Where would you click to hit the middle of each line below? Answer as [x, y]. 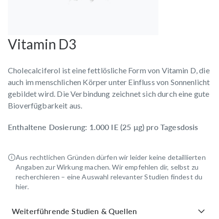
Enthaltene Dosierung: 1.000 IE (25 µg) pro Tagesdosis [103, 127]
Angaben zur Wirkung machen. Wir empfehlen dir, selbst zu [107, 167]
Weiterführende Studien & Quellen [75, 211]
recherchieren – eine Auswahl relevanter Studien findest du [109, 176]
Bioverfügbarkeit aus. [45, 105]
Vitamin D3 [42, 44]
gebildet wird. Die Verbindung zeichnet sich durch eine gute [109, 93]
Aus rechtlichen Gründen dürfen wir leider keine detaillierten [111, 157]
